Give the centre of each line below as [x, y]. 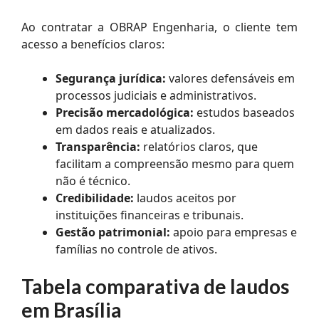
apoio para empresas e [234, 232]
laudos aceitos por [185, 198]
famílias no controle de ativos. [136, 249]
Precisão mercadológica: [125, 112]
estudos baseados [244, 112]
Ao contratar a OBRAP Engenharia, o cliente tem [159, 27]
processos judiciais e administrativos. [156, 95]
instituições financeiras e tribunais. [150, 215]
